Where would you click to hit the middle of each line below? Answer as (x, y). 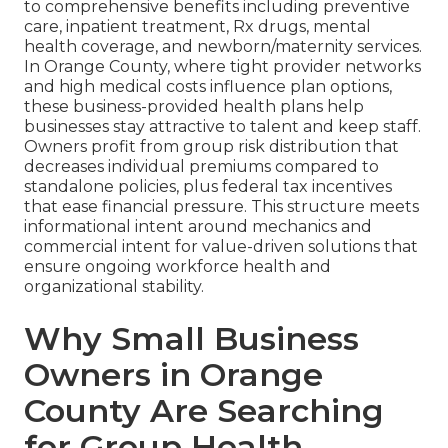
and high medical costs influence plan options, (208, 87)
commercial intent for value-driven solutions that (221, 247)
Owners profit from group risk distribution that (211, 147)
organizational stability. (114, 287)
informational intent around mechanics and (198, 227)
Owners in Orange (173, 375)
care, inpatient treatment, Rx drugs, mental (197, 27)
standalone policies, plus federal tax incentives (208, 187)
